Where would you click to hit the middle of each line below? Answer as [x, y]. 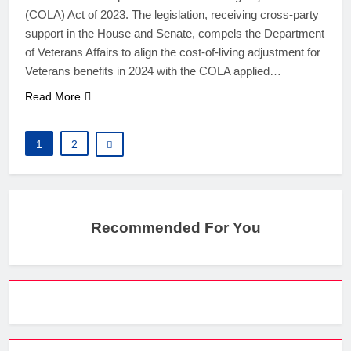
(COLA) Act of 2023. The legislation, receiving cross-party [172, 15]
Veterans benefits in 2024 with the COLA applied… [153, 71]
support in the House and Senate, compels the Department [175, 34]
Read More [53, 97]
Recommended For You [175, 227]
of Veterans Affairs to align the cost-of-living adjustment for [173, 52]
